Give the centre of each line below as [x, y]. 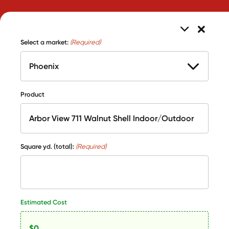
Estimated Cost [44, 202]
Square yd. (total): [47, 146]
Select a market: [44, 42]
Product [32, 94]
